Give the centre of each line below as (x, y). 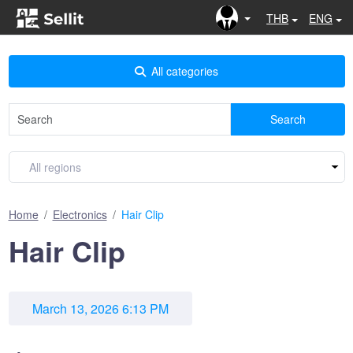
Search (288, 119)
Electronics (80, 214)
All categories (185, 71)
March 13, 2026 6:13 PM (100, 308)
